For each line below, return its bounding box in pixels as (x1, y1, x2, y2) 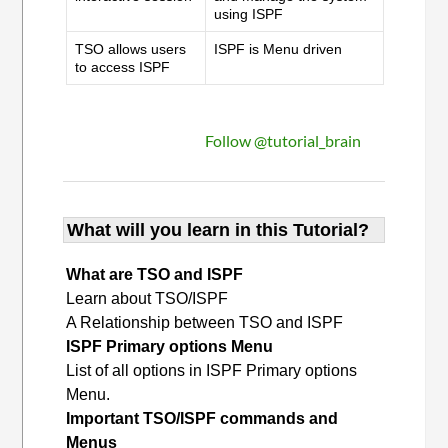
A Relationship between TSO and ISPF (66, 313, 344, 331)
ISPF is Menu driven (214, 40, 343, 57)
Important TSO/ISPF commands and (66, 409, 339, 427)
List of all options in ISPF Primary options (66, 361, 358, 379)
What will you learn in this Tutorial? (67, 219, 370, 240)
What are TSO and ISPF (66, 265, 244, 283)
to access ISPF (75, 58, 171, 75)
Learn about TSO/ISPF (66, 289, 229, 307)
